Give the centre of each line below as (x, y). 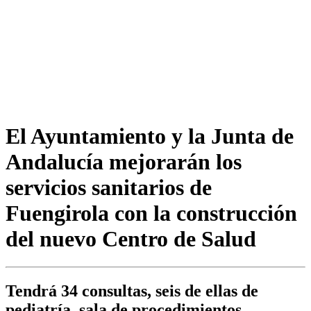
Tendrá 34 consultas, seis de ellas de (132, 291)
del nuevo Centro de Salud (131, 238)
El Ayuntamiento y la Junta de (150, 136)
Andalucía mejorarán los (124, 161)
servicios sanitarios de (109, 187)
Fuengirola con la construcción (151, 213)
